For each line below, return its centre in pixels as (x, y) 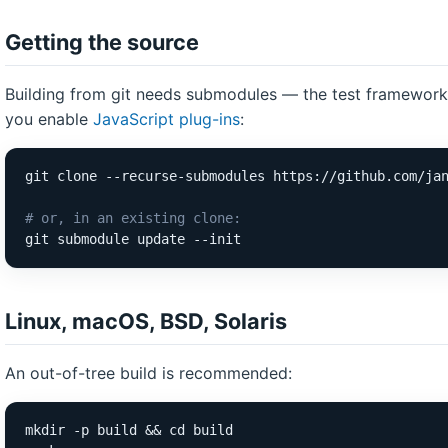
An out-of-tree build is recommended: (148, 373)
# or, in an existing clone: (133, 218)
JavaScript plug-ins (166, 119)
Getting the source (102, 42)
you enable (49, 119)
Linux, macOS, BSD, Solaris (146, 321)
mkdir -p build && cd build (129, 430)
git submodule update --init (133, 239)
